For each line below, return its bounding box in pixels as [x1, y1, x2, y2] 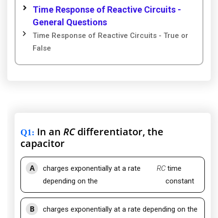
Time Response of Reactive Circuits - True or [33, 31, 188, 40]
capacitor [20, 137, 65, 150]
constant [165, 177, 195, 186]
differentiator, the [75, 125, 163, 139]
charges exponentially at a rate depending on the [43, 205, 198, 214]
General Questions [33, 17, 107, 28]
